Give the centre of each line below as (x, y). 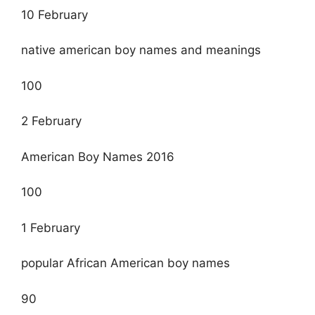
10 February (54, 14)
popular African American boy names (126, 263)
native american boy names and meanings (141, 50)
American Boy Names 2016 (98, 156)
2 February (51, 121)
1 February (51, 227)
